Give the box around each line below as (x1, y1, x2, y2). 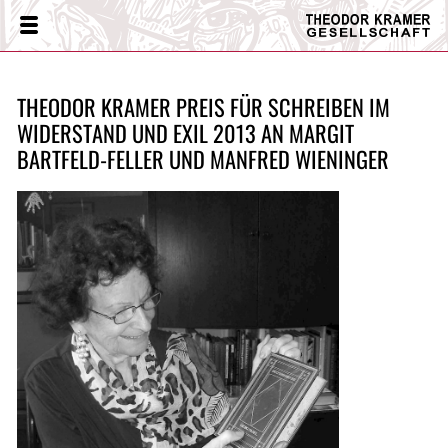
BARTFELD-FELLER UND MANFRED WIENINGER (16, 142, 389, 175)
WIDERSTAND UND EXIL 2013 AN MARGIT (16, 116, 354, 149)
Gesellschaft (306, 60, 420, 83)
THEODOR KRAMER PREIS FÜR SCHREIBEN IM (16, 90, 390, 123)
